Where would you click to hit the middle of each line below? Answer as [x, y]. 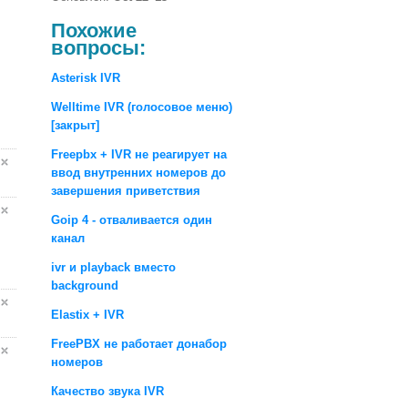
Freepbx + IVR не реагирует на [139, 154]
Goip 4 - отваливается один [132, 219]
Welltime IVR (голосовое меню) [142, 107]
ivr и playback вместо [113, 267]
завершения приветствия [126, 190]
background [85, 285]
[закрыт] [75, 125]
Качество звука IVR [107, 391]
